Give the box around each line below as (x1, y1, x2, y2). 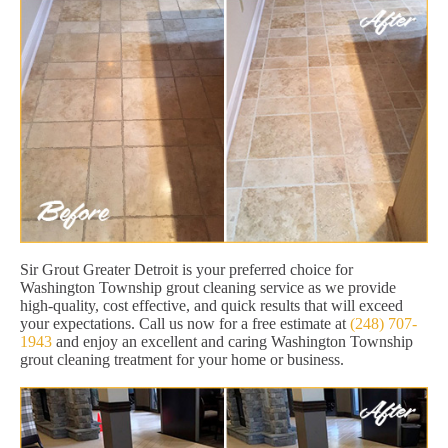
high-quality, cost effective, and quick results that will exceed (20, 296, 403, 314)
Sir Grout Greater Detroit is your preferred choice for (20, 260, 353, 278)
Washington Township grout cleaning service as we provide (20, 278, 396, 296)
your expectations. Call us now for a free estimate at (20, 314, 350, 332)
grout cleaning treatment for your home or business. (20, 350, 344, 368)
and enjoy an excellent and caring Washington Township (52, 332, 413, 350)
